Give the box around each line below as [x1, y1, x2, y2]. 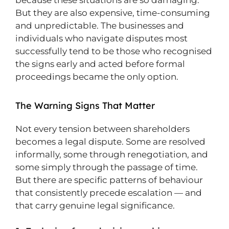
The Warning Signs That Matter [15, 100, 155, 111]
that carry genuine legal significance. [15, 200, 175, 211]
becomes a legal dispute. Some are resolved [15, 136, 205, 147]
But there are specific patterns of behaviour [15, 175, 203, 185]
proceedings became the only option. [15, 72, 178, 82]
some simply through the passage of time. [15, 162, 198, 172]
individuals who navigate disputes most [15, 33, 188, 43]
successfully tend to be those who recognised [15, 46, 212, 56]
